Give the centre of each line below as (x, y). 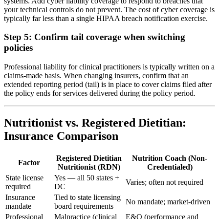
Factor (29, 163)
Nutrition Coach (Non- (170, 158)
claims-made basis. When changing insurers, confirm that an (96, 76)
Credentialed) (170, 167)
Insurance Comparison (61, 136)
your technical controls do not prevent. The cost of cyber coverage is (109, 9)
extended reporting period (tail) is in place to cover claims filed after (108, 85)
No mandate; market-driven (168, 202)
